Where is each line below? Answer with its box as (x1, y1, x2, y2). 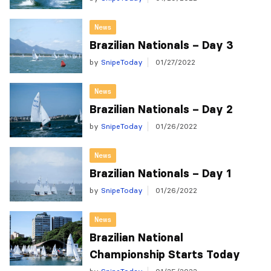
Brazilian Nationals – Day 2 (90, 103, 233, 116)
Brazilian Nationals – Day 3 (90, 39, 233, 52)
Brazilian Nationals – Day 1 (90, 167, 231, 180)
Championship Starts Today (90, 248, 240, 261)
